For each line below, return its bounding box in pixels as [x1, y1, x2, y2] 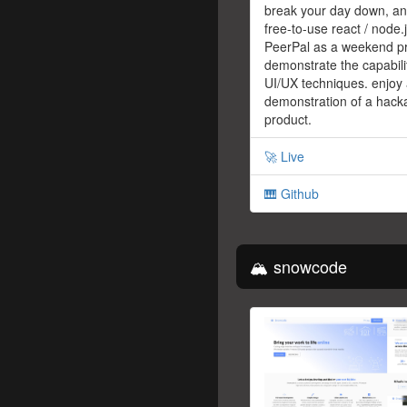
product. [264, 110, 312, 129]
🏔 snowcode [250, 254, 347, 279]
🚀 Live [264, 147, 304, 166]
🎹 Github [264, 184, 319, 203]
